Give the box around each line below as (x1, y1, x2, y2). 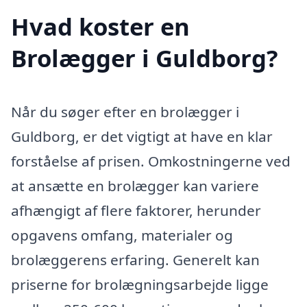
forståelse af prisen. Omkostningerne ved (11, 151, 291, 171)
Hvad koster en (11, 10, 190, 43)
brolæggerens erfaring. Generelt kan (11, 250, 260, 270)
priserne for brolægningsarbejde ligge (11, 275, 269, 295)
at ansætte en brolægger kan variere (11, 176, 259, 196)
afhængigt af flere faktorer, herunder (11, 201, 261, 221)
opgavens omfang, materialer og (11, 225, 233, 245)
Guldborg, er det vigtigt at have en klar (11, 127, 273, 147)
